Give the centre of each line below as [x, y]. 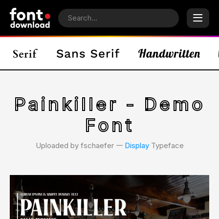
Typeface [166, 145]
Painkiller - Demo [109, 104]
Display [137, 145]
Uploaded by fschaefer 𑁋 [80, 145]
